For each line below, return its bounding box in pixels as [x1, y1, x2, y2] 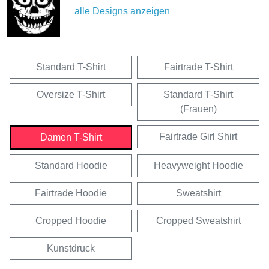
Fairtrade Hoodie [35, 188, 107, 199]
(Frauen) [180, 104, 217, 115]
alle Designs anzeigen [74, 6, 170, 17]
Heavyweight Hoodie [153, 160, 243, 171]
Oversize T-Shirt [37, 89, 105, 100]
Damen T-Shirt [40, 132, 102, 143]
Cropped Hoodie [35, 216, 106, 226]
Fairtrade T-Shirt [163, 62, 233, 73]
